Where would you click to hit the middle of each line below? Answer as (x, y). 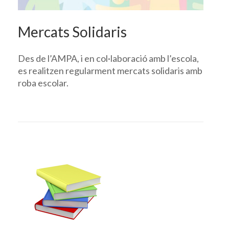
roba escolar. (43, 83)
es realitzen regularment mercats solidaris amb (110, 70)
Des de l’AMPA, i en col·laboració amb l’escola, (108, 58)
